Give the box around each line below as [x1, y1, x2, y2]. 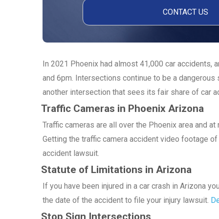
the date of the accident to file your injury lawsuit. [43, 196, 211, 205]
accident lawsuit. [43, 149, 99, 158]
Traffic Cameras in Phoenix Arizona [41, 103, 204, 115]
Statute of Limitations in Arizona [41, 164, 192, 176]
